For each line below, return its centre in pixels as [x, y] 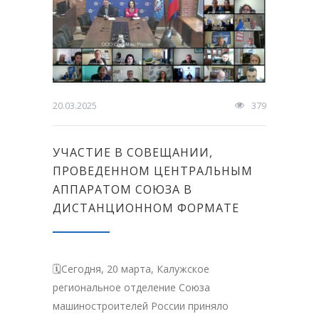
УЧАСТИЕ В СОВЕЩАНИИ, [133, 153]
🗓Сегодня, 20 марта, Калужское [131, 269]
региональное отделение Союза [131, 288]
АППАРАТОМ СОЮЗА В [122, 190]
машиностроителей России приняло [141, 306]
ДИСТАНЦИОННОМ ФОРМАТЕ [146, 208]
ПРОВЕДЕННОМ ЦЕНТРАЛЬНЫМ [153, 171]
